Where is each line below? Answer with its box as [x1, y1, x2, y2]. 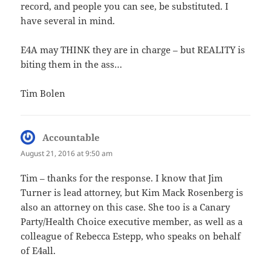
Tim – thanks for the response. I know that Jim [21, 171, 223, 184]
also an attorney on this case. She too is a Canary [21, 200, 230, 213]
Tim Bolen [21, 87, 66, 99]
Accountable [42, 131, 100, 143]
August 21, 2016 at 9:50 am [21, 148, 113, 158]
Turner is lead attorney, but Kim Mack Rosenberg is [21, 186, 244, 198]
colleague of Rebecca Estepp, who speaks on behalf [21, 229, 241, 242]
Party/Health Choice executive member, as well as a [21, 215, 243, 227]
